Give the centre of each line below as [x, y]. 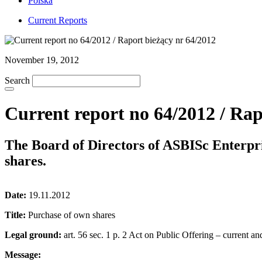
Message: [23, 254]
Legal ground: [33, 235]
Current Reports [58, 20]
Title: [15, 215]
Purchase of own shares [70, 215]
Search [17, 80]
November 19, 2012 [42, 60]
